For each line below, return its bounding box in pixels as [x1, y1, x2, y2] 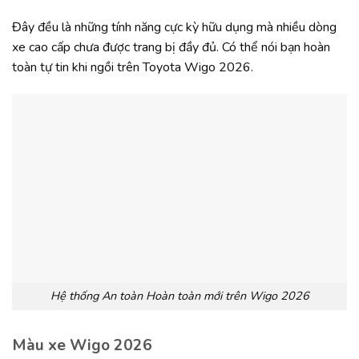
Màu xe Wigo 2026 [12, 335, 152, 357]
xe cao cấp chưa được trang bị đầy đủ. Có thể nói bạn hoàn [12, 38, 330, 56]
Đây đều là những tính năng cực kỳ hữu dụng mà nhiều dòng [12, 18, 337, 36]
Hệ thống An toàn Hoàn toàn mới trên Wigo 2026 [50, 288, 309, 305]
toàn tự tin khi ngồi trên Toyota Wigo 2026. [12, 58, 253, 76]
